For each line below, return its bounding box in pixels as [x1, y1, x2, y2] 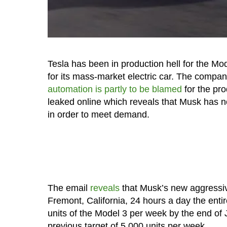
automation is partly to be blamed [47, 84, 182, 95]
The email [47, 183, 90, 194]
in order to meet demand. [47, 109, 149, 120]
